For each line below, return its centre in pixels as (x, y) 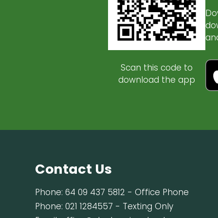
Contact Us (73, 169)
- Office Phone (157, 192)
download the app (157, 80)
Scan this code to (157, 68)
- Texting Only (143, 206)
